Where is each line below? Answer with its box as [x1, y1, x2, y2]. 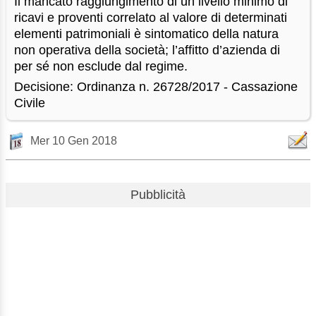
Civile [14, 95, 46, 110]
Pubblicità [130, 187, 186, 202]
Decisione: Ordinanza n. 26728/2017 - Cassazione [14, 79, 298, 94]
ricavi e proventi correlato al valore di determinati [14, 11, 288, 25]
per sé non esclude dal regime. [14, 59, 188, 74]
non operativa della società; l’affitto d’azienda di [14, 43, 281, 58]
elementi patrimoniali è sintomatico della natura [14, 27, 279, 42]
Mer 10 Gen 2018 [30, 134, 117, 147]
